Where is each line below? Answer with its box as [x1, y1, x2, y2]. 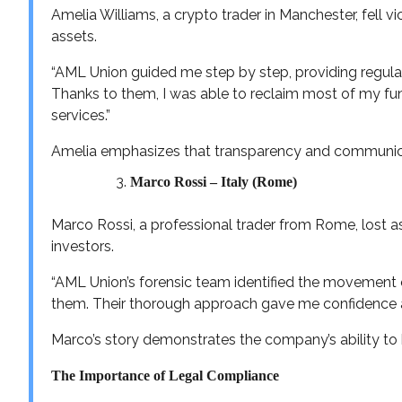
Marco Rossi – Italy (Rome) [130, 173, 297, 189]
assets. [51, 27, 97, 45]
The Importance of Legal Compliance [51, 367, 279, 383]
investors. [51, 237, 114, 255]
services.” [51, 106, 110, 124]
